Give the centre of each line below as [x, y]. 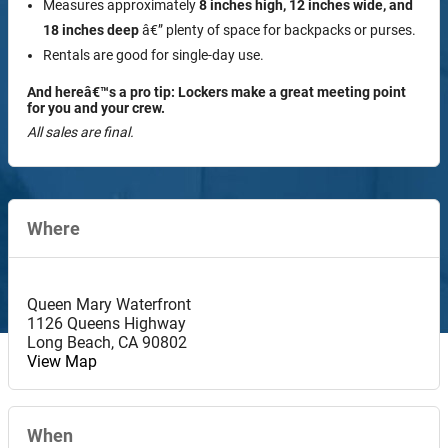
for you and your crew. [96, 107]
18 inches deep [91, 29]
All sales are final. [80, 131]
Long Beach [69, 342]
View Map [62, 361]
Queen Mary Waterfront [109, 304]
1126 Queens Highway [106, 323]
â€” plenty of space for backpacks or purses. [277, 29]
